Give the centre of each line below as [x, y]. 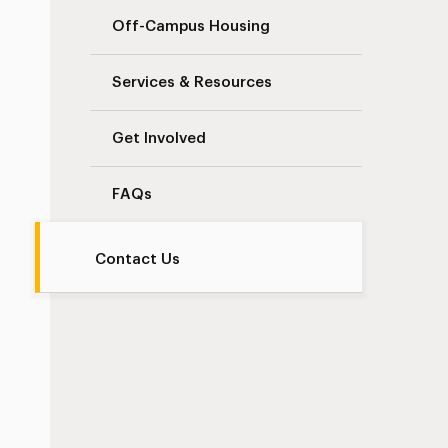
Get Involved [159, 138]
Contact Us [138, 259]
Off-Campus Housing [191, 26]
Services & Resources [192, 82]
